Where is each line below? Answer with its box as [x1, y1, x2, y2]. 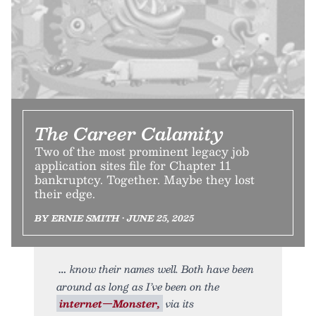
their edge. [35, 183, 95, 203]
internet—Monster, [59, 294, 160, 312]
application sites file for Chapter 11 [35, 155, 231, 175]
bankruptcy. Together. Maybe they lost [35, 169, 255, 189]
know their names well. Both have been [70, 260, 254, 277]
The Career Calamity [35, 119, 224, 147]
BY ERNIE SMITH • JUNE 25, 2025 [35, 210, 194, 225]
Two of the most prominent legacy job [35, 141, 249, 161]
